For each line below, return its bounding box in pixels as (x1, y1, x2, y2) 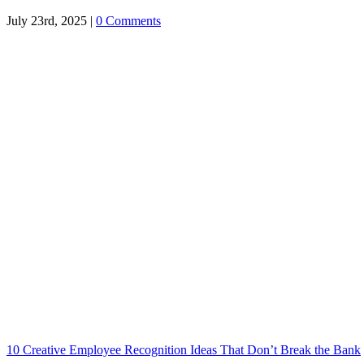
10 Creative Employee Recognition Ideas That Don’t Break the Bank (6, 342, 361, 357)
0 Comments (96, 13, 161, 28)
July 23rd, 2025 (6, 13, 87, 28)
